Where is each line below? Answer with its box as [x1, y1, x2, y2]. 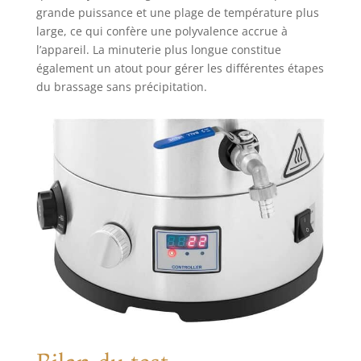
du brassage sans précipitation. [35, 78, 207, 94]
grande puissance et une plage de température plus [35, 4, 319, 20]
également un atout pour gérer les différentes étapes [35, 60, 324, 76]
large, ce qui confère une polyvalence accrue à [35, 23, 288, 39]
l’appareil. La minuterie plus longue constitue [35, 41, 281, 57]
